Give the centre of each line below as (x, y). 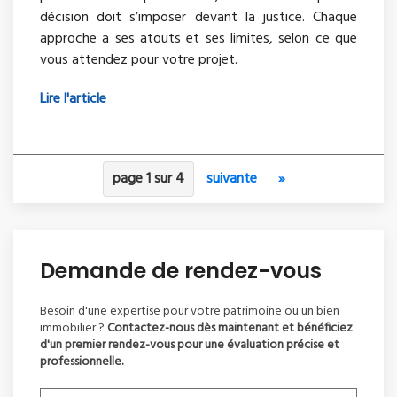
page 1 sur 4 (148, 179)
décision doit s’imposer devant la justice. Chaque (198, 18)
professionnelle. (82, 362)
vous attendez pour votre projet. (139, 61)
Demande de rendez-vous (181, 271)
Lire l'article (73, 100)
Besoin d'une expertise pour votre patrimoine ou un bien (190, 312)
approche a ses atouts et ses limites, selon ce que (198, 39)
